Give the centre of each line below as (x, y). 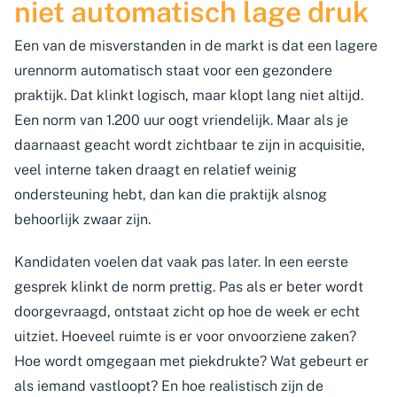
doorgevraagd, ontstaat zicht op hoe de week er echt (187, 311)
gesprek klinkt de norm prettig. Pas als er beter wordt (189, 287)
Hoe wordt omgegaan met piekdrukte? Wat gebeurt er (191, 361)
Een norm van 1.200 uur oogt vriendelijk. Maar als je (181, 120)
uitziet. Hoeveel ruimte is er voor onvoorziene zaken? (185, 336)
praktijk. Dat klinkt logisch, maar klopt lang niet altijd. (189, 95)
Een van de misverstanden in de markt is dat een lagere (196, 46)
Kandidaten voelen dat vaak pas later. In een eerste (181, 262)
